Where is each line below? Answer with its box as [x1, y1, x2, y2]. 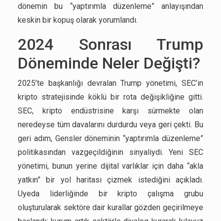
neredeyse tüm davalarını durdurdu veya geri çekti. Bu [18, 120, 203, 129]
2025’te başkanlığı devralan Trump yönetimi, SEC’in [18, 78, 203, 88]
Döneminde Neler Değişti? [18, 54, 200, 73]
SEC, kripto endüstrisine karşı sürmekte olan [18, 106, 203, 115]
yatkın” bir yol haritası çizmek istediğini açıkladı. [18, 175, 203, 184]
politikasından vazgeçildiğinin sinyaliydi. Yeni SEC [18, 147, 203, 157]
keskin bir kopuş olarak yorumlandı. [18, 15, 138, 25]
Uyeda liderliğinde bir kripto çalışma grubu [18, 189, 203, 198]
